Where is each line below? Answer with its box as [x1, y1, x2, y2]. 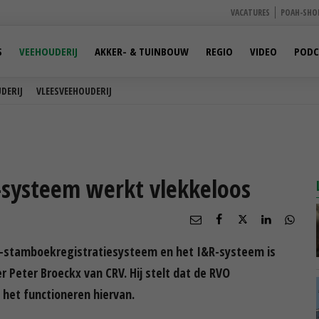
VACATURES [231, 6, 270, 19]
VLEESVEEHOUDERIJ [36, 84, 112, 98]
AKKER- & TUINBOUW [95, 44, 189, 58]
